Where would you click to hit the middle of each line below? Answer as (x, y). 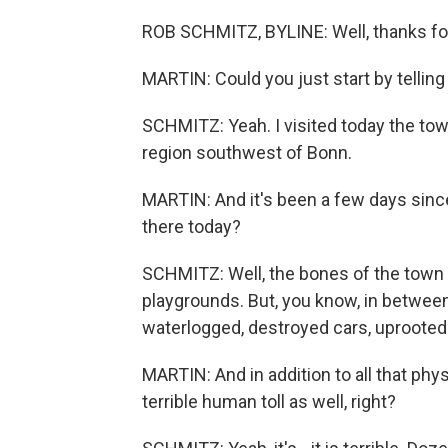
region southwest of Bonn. (247, 152)
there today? (191, 226)
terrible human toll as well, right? (269, 401)
